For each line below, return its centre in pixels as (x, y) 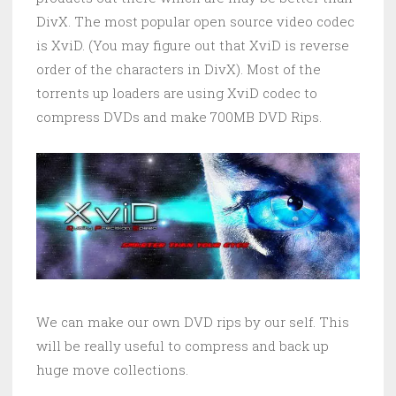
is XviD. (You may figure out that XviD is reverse (193, 46)
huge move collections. (112, 370)
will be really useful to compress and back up (183, 346)
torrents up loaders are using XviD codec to (177, 93)
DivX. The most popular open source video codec (195, 22)
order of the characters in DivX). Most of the (179, 69)
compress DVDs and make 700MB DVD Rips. (179, 117)
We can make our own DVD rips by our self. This (193, 322)
